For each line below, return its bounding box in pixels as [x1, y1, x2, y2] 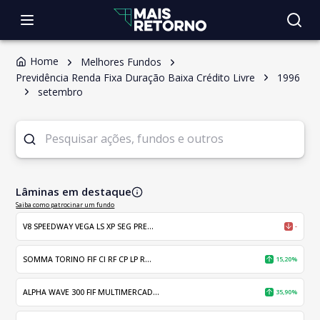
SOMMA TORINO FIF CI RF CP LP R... [23, 254, 152, 264]
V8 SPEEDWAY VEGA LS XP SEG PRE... [23, 221, 154, 231]
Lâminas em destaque [16, 184, 132, 199]
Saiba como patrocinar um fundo [16, 199, 115, 209]
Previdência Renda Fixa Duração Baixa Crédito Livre [16, 70, 256, 84]
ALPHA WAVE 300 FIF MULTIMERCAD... [23, 286, 160, 297]
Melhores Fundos [81, 55, 162, 69]
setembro [38, 84, 84, 99]
